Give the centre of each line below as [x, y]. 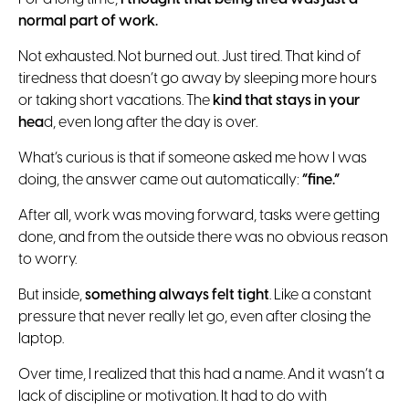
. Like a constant [320, 295]
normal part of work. [88, 21]
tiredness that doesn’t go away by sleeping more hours [198, 79]
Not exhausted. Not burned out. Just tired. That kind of [189, 57]
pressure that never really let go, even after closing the [194, 317]
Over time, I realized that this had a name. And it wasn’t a [201, 374]
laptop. [41, 339]
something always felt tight [177, 295]
